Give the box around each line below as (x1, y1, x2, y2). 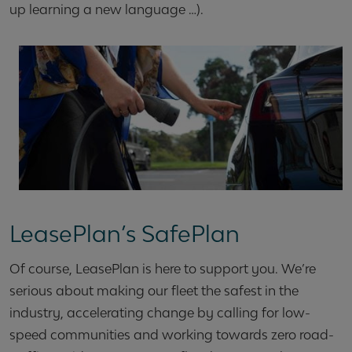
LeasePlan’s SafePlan (9, 220, 240, 247)
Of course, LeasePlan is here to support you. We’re (9, 260, 316, 277)
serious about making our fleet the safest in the (9, 282, 299, 299)
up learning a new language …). (9, 2, 203, 18)
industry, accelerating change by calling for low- (9, 304, 310, 321)
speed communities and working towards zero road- (9, 326, 334, 343)
